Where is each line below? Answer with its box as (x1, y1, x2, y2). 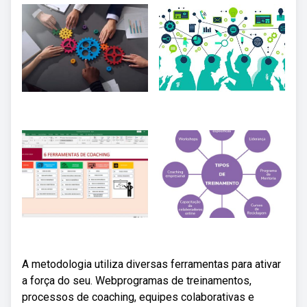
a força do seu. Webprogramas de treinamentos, (22, 274, 251, 287)
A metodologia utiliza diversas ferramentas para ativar (22, 258, 281, 271)
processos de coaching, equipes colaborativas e (22, 291, 254, 304)
